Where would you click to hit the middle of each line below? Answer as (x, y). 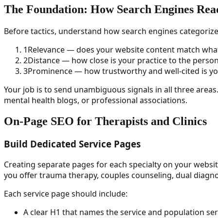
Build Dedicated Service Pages (72, 144)
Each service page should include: (66, 194)
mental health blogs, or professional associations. (96, 100)
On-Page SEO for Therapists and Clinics (105, 121)
